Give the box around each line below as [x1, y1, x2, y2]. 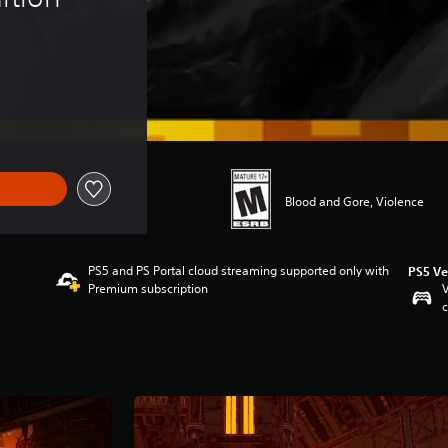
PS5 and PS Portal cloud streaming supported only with [88, 262, 390, 279]
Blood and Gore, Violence [284, 192, 424, 210]
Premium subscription [88, 280, 209, 297]
